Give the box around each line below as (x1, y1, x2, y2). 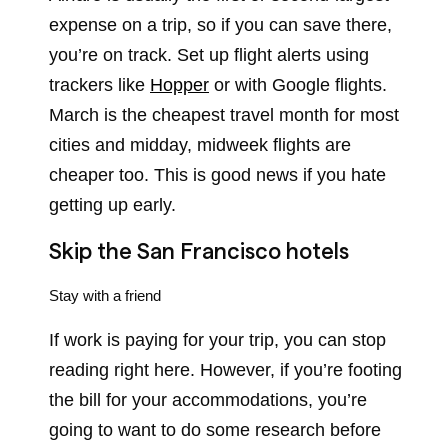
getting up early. (49, 195, 176, 216)
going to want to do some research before (49, 420, 381, 441)
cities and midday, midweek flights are (49, 135, 351, 156)
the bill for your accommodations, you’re (49, 390, 367, 411)
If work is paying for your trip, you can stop (49, 330, 386, 351)
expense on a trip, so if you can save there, (49, 15, 392, 36)
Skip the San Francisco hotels (49, 241, 349, 264)
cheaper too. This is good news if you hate (49, 165, 386, 186)
